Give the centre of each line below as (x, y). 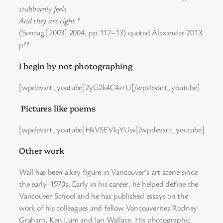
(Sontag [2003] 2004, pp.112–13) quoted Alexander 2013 (111, 33)
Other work (42, 151)
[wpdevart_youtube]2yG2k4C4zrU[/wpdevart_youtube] (110, 87)
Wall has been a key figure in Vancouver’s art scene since (108, 172)
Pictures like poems (57, 108)
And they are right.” (50, 21)
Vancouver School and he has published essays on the (104, 196)
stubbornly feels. (44, 9)
